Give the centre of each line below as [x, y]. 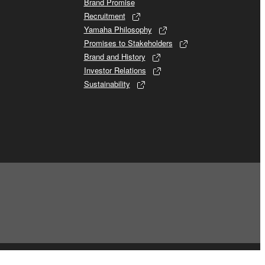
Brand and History [114, 56]
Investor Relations [115, 70]
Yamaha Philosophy [118, 29]
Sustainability [107, 83]
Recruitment [104, 15]
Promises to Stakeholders [128, 43]
